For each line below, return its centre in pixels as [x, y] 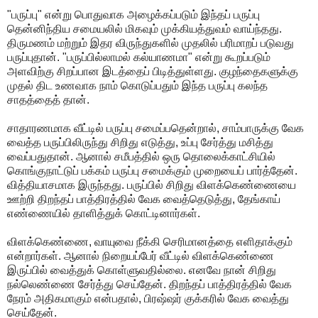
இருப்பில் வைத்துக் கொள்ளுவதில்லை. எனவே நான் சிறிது [142, 270]
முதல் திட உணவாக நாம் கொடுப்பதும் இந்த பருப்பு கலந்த [137, 85]
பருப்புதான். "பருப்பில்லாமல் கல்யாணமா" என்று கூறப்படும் [139, 57]
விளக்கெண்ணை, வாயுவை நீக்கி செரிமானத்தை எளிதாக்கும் [150, 241]
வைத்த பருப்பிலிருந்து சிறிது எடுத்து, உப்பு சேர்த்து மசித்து [140, 142]
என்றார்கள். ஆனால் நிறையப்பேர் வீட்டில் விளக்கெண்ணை [141, 256]
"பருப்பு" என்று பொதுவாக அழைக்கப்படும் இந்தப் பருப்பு [133, 14]
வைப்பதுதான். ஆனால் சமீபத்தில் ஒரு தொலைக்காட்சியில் [141, 156]
